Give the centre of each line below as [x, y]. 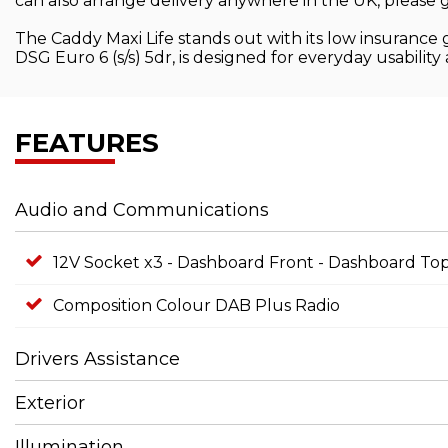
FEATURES [87, 142]
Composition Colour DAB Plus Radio [196, 305]
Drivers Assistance [97, 358]
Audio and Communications [142, 209]
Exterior [50, 402]
